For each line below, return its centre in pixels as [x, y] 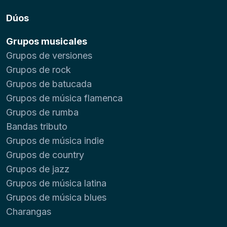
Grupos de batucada [49, 84]
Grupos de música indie [55, 140]
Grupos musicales [47, 41]
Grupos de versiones [49, 55]
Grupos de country [45, 155]
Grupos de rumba [42, 112]
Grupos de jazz [38, 169]
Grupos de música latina [56, 183]
